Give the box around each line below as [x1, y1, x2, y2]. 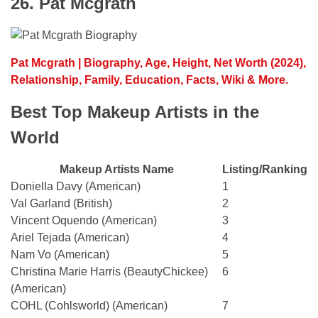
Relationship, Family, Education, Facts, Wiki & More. [11, 73, 288, 86]
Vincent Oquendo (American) [11, 214, 157, 226]
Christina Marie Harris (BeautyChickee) [11, 265, 208, 278]
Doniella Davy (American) [11, 180, 141, 192]
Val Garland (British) [11, 197, 112, 209]
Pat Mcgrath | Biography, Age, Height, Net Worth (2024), [11, 56, 306, 69]
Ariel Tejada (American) [11, 231, 129, 243]
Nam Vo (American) [11, 248, 109, 261]
